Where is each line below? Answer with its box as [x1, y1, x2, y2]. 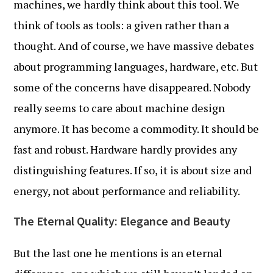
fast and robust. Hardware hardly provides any [13, 142, 238, 157]
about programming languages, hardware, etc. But [13, 59, 258, 74]
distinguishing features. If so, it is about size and [13, 163, 252, 177]
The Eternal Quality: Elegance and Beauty [13, 213, 231, 230]
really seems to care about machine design [13, 101, 225, 115]
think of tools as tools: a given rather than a [13, 18, 230, 32]
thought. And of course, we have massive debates [13, 38, 255, 53]
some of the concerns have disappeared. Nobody [13, 80, 251, 94]
